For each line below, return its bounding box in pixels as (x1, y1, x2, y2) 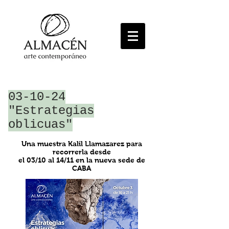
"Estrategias (8, 104, 94, 118)
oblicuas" (8, 118, 73, 131)
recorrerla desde (52, 148, 111, 156)
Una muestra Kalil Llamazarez (21, 140, 124, 148)
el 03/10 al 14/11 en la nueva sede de (18, 156, 145, 164)
